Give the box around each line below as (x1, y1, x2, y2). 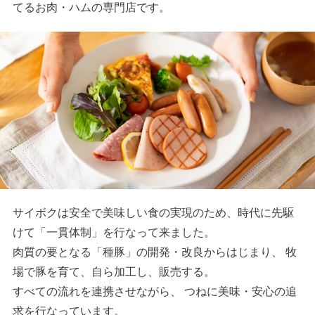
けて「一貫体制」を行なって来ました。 (12, 226, 215, 239)
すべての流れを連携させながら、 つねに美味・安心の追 (12, 285, 297, 298)
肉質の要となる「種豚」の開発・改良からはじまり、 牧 (12, 246, 297, 259)
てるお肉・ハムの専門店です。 (12, 1, 170, 14)
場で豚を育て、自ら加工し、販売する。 (12, 266, 215, 278)
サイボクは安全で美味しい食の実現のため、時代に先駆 (12, 207, 294, 219)
